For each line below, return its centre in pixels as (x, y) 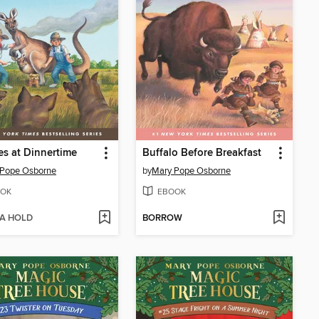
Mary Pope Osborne (191, 171)
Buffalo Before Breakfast (202, 153)
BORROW (162, 219)
